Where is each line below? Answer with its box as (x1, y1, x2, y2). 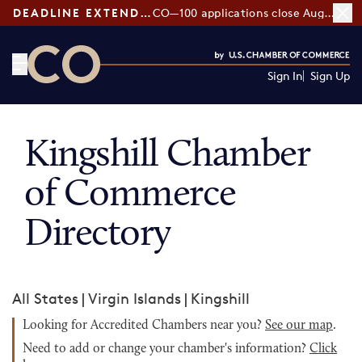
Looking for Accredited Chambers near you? (23, 319, 265, 332)
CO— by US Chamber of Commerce (27, 84, 267, 102)
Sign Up (309, 69, 350, 82)
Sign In (267, 69, 303, 82)
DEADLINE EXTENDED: (140, 6, 151, 19)
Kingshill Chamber (24, 137, 310, 175)
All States (12, 289, 78, 307)
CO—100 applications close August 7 (323, 6, 335, 19)
